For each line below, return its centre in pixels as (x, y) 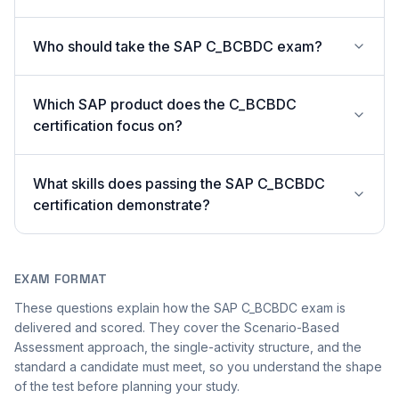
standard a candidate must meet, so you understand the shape (198, 366)
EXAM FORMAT (61, 279)
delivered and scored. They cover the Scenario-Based (177, 327)
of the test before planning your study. (127, 386)
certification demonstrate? (122, 205)
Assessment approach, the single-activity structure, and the (188, 347)
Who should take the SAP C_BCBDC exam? (178, 46)
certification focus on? (108, 126)
